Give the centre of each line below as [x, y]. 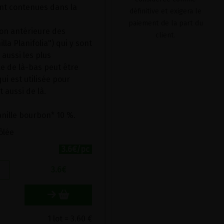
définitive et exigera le [165, 11]
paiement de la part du [165, 23]
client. [165, 35]
